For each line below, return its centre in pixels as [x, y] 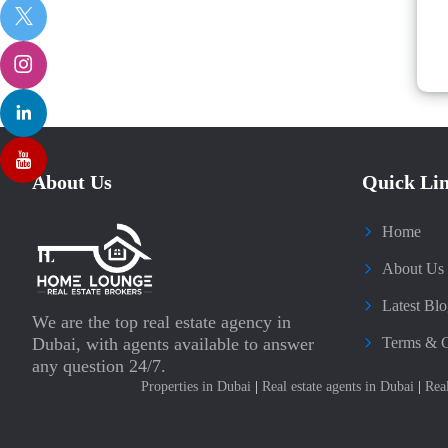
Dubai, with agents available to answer [173, 344]
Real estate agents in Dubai [339, 386]
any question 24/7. [99, 366]
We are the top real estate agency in [161, 322]
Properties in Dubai [197, 386]
